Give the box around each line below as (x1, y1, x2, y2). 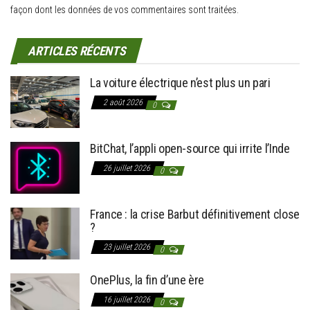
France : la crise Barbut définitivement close (90, 206, 300, 221)
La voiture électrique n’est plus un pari (90, 75, 271, 90)
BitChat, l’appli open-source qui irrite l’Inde (90, 140, 290, 156)
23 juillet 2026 (103, 241, 152, 252)
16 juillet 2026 (103, 294, 152, 304)
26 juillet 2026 (103, 163, 152, 173)
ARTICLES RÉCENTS (28, 43, 126, 58)
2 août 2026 (103, 97, 145, 107)
